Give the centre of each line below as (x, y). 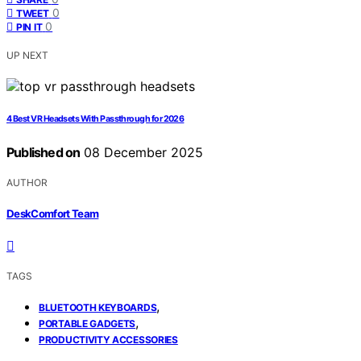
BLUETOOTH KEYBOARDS (98, 307)
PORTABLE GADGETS (87, 323)
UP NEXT (27, 56)
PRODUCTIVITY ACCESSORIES (108, 339)
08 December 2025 (142, 153)
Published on (44, 153)
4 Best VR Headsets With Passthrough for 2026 (95, 119)
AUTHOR (27, 183)
